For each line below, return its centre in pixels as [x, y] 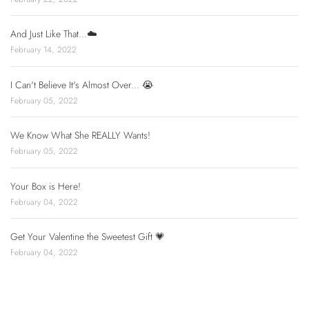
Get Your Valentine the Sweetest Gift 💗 [88, 237]
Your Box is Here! [46, 186]
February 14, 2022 [43, 50]
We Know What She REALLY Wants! [80, 136]
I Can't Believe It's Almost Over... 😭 [82, 84]
